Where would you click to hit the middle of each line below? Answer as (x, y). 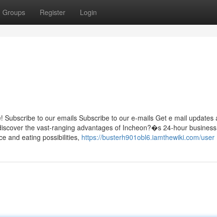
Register (53, 12)
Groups (14, 12)
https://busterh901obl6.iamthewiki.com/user (148, 137)
